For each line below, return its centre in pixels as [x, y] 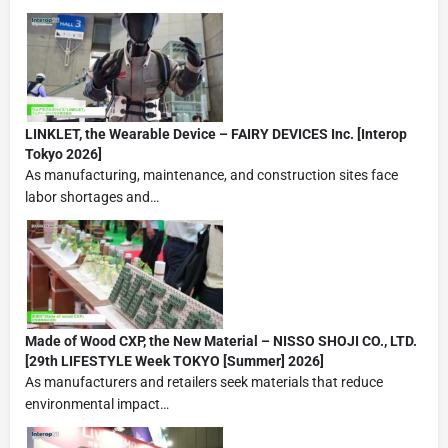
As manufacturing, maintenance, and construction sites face [211, 174]
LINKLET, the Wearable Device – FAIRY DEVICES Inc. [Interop [216, 133]
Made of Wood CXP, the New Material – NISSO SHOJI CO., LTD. [221, 340]
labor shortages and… [92, 196]
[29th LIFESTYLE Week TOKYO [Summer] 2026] [174, 360]
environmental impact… [97, 403]
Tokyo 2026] [63, 153]
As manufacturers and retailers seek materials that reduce [204, 381]
